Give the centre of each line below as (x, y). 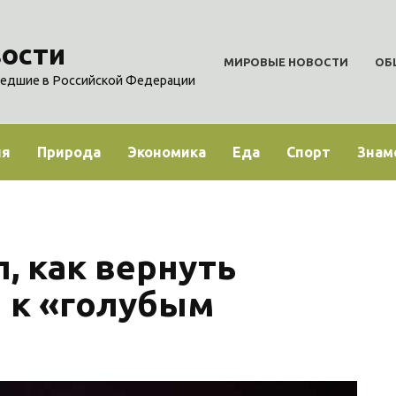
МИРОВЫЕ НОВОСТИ (286, 61)
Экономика (167, 152)
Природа (69, 152)
